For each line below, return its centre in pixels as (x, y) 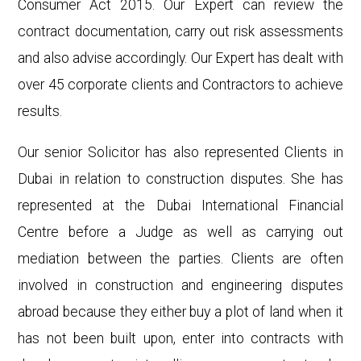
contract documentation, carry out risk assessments (180, 32)
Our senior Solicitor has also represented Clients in (180, 153)
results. (40, 112)
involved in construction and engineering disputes (180, 286)
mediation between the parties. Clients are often (180, 259)
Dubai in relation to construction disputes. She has (180, 179)
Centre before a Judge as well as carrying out (180, 232)
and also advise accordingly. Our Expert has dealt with (180, 58)
